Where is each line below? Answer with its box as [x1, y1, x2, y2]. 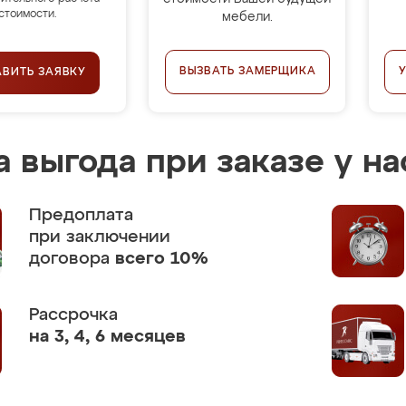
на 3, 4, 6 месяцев [29, 328, 186, 345]
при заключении [29, 228, 170, 246]
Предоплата [29, 207, 133, 224]
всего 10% [115, 250, 208, 267]
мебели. [221, 11, 273, 24]
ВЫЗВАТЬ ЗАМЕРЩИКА [179, 66, 316, 77]
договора [29, 250, 115, 267]
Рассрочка [29, 306, 118, 324]
